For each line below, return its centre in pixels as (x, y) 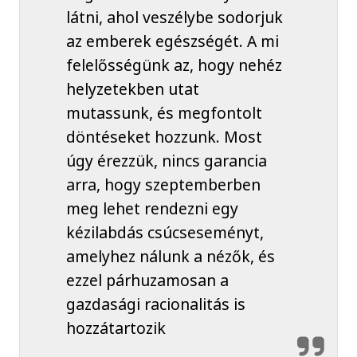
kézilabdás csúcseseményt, (165, 232)
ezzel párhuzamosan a (147, 280)
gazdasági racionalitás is (155, 304)
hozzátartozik (116, 328)
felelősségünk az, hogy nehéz (174, 65)
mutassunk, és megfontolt (164, 112)
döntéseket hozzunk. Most (164, 136)
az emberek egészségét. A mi (172, 41)
